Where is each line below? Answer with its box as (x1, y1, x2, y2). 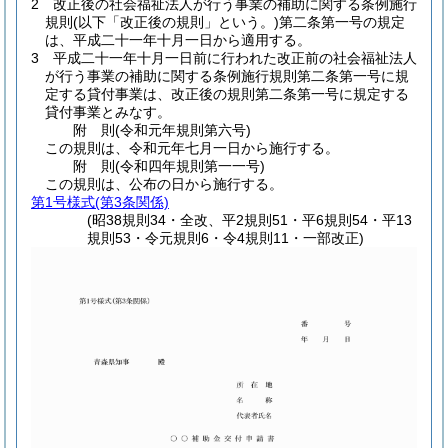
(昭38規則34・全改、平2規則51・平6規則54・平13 (87, 212, 413, 228)
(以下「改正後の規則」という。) (73, 14, 279, 30)
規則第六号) (176, 122, 252, 138)
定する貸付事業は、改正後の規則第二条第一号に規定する (45, 86, 409, 102)
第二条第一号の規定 (279, 14, 405, 30)
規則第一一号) (176, 158, 266, 174)
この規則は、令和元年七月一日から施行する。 (45, 140, 339, 156)
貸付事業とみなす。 (45, 104, 171, 120)
